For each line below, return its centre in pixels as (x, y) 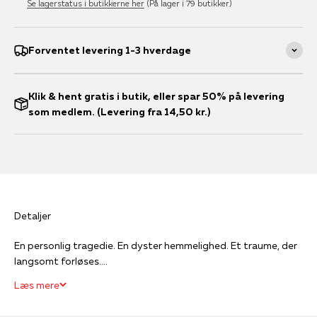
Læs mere (37, 285)
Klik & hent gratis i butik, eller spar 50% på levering (156, 96)
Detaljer (33, 215)
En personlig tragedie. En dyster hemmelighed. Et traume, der (156, 245)
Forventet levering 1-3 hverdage (110, 50)
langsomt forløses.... (61, 261)
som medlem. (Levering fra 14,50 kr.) (119, 111)
